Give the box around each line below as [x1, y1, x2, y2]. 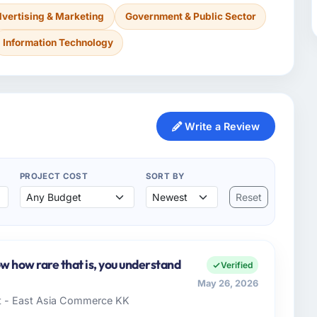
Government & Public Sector [125, 10, 256, 22]
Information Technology [2, 37, 113, 49]
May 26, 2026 [197, 278, 259, 289]
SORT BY [145, 171, 185, 182]
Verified [221, 260, 253, 271]
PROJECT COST [19, 171, 88, 182]
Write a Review [181, 120, 260, 133]
